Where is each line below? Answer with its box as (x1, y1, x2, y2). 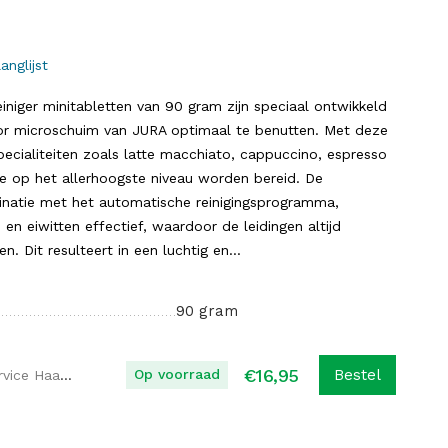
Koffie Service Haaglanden (60, 367, 72, 383)
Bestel (334, 366, 381, 384)
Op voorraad (133, 366, 220, 382)
